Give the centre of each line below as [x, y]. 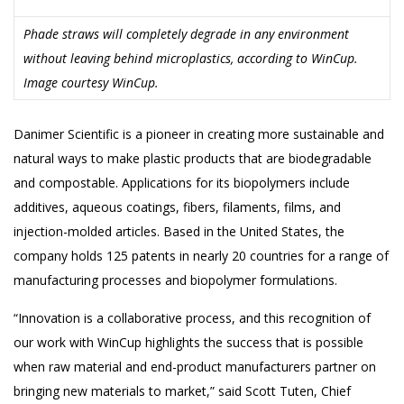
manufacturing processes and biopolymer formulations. [175, 280]
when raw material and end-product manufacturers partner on [195, 367]
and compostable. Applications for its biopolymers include [182, 183]
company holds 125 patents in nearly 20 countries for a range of [201, 256]
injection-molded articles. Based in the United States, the [179, 231]
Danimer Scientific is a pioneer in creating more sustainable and [199, 134]
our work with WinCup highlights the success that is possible [188, 342]
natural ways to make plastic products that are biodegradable [193, 158]
